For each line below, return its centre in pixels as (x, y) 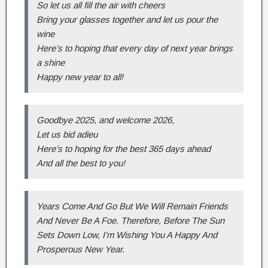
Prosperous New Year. (80, 249)
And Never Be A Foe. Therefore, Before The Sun (130, 221)
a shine (51, 63)
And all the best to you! (81, 163)
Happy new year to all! (80, 77)
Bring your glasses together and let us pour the (127, 20)
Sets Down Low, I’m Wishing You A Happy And (127, 235)
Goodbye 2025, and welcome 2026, (105, 120)
